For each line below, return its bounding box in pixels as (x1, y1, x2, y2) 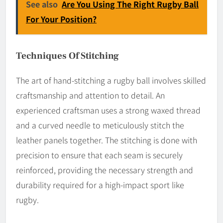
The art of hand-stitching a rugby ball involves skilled (16, 74, 206, 86)
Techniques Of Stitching (16, 49, 119, 62)
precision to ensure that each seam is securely (16, 148, 183, 161)
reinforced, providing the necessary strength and (16, 163, 193, 176)
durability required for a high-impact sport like (16, 178, 184, 191)
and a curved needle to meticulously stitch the (16, 118, 184, 131)
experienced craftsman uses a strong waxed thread (16, 104, 201, 116)
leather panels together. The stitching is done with (16, 133, 197, 146)
